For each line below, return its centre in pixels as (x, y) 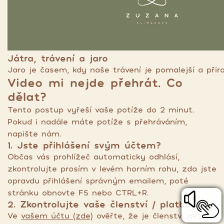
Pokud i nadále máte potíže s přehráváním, (97, 121)
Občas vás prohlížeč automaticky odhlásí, (93, 156)
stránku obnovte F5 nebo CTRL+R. (78, 192)
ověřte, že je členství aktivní (154, 215)
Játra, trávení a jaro (58, 58)
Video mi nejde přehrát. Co (95, 82)
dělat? (27, 96)
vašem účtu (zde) (57, 215)
